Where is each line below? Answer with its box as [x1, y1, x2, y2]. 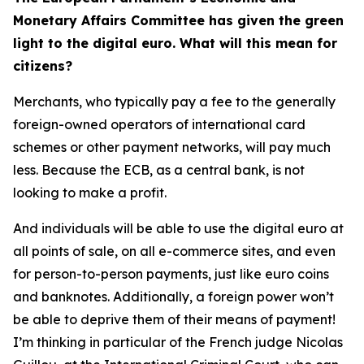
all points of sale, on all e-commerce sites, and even [13, 243, 336, 259]
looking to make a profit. [13, 184, 167, 201]
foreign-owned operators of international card [13, 116, 305, 132]
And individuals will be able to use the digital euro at [13, 220, 344, 236]
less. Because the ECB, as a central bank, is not [13, 162, 305, 178]
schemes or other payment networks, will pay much [13, 139, 331, 155]
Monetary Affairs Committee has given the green [13, 12, 344, 28]
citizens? [13, 58, 72, 74]
